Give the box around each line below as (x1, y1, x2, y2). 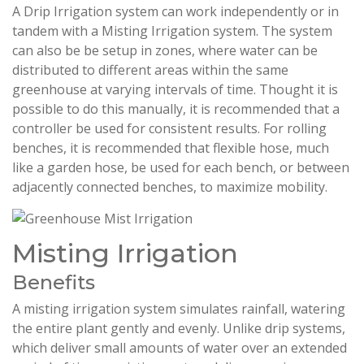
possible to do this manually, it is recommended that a (12, 100, 340, 119)
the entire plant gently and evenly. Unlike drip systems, (12, 319, 345, 338)
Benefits (12, 271, 95, 295)
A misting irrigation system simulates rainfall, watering (12, 300, 345, 318)
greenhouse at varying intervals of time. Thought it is (12, 80, 338, 99)
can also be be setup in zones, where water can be (12, 41, 318, 60)
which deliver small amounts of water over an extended (12, 339, 347, 357)
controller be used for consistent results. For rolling (12, 119, 327, 138)
